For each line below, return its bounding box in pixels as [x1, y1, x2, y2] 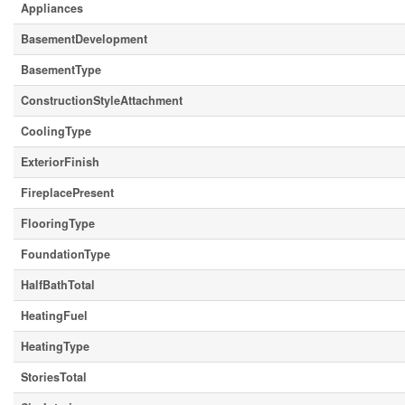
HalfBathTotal [21, 277, 95, 293]
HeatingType [21, 338, 89, 354]
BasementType [21, 61, 101, 78]
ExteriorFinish [21, 154, 99, 170]
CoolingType [21, 123, 91, 139]
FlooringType [21, 215, 95, 231]
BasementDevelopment [21, 31, 147, 47]
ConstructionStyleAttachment [21, 92, 183, 108]
